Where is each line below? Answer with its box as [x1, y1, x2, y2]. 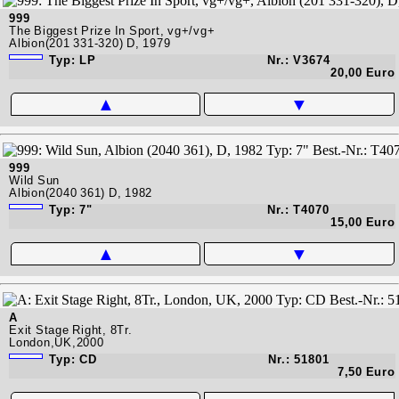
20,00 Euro [330, 65, 395, 79]
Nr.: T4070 [267, 202, 330, 216]
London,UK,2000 [9, 335, 104, 349]
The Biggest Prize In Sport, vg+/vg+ [9, 23, 216, 37]
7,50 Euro [337, 364, 395, 379]
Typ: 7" [45, 202, 93, 216]
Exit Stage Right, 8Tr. [9, 322, 133, 337]
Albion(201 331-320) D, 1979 [9, 36, 171, 50]
